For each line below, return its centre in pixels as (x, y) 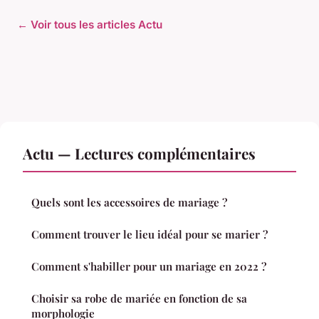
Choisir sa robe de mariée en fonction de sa (139, 299)
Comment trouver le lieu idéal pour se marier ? (150, 235)
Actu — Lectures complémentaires (139, 153)
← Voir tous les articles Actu (90, 25)
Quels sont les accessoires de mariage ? (129, 203)
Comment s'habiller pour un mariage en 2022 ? (149, 267)
